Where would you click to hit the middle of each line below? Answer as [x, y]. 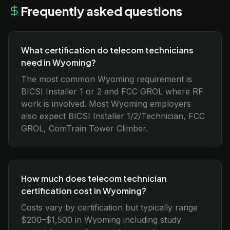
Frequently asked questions [101, 11]
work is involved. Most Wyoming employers [106, 104]
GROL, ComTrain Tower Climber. [84, 128]
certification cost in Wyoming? [84, 191]
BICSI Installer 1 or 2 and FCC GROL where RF [112, 91]
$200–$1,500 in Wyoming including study [101, 220]
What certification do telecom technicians [107, 50]
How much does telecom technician [94, 178]
